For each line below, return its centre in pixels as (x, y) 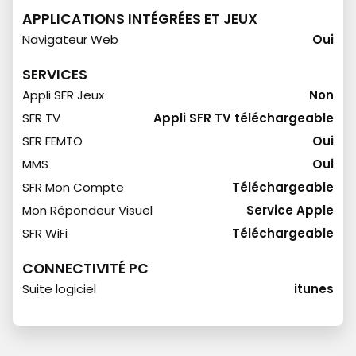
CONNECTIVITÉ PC (85, 269)
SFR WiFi (45, 233)
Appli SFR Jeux (63, 95)
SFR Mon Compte (73, 187)
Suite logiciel (59, 289)
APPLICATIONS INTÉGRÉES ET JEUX (140, 19)
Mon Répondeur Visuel (87, 210)
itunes (314, 289)
